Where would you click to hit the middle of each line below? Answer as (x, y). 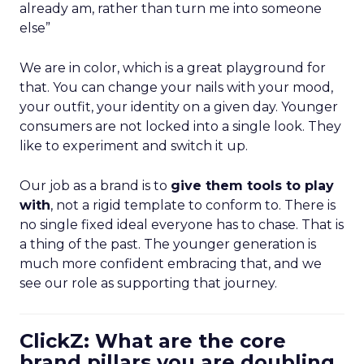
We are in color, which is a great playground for (173, 68)
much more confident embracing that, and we (171, 264)
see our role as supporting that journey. (148, 283)
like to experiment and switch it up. (134, 146)
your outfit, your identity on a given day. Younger (179, 107)
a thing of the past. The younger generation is (168, 244)
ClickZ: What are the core (153, 341)
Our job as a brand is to (95, 186)
